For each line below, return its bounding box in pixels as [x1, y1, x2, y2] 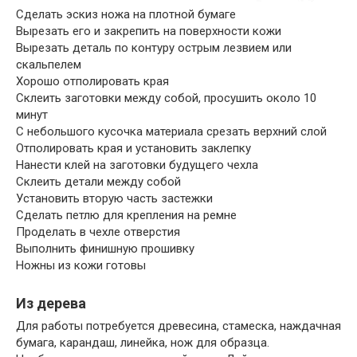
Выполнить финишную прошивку [16, 241, 194, 256]
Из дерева [16, 294, 86, 312]
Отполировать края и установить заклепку [16, 140, 251, 155]
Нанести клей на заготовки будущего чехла [16, 157, 258, 172]
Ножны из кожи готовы [16, 257, 146, 273]
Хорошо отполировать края [16, 73, 169, 88]
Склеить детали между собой [16, 174, 181, 189]
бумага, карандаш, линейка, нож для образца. [16, 335, 269, 350]
